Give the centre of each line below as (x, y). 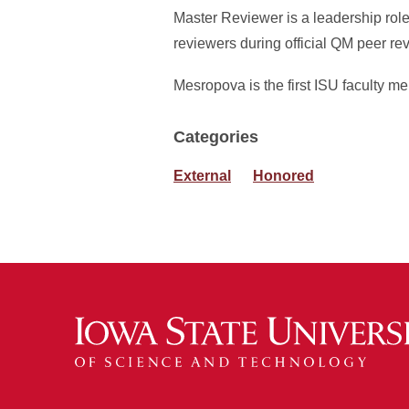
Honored (283, 176)
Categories (216, 137)
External (202, 176)
